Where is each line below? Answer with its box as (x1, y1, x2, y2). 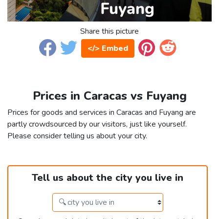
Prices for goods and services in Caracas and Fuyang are (7, 107, 196, 118)
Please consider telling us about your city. (7, 131, 147, 142)
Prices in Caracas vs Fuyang (32, 88, 187, 104)
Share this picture (80, 26, 139, 37)
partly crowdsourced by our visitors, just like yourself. (7, 119, 187, 130)
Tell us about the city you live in (32, 171, 183, 185)
